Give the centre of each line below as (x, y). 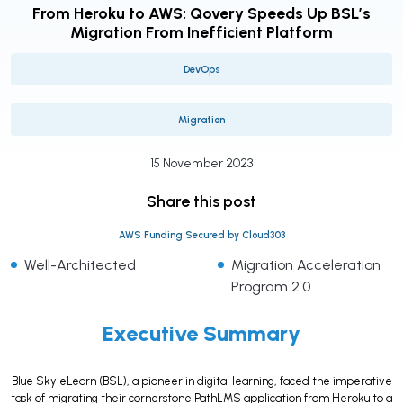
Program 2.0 (270, 286)
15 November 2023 (201, 163)
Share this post (201, 201)
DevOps (201, 69)
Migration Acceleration (305, 264)
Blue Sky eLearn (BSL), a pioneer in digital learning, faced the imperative (201, 381)
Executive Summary (201, 333)
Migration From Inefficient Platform (201, 32)
